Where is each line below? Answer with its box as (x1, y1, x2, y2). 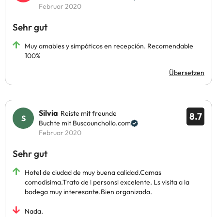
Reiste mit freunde (61, 109, 117, 118)
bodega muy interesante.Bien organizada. (25, 187, 152, 196)
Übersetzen (169, 68, 204, 77)
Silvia (39, 108, 58, 118)
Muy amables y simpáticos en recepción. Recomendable (25, 42, 193, 50)
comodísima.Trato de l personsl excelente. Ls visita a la (25, 178, 189, 186)
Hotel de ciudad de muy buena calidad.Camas (25, 168, 161, 177)
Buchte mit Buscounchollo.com (39, 119, 131, 127)
